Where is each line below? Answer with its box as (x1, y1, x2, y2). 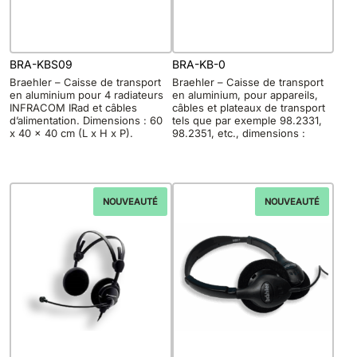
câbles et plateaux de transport (171, 101, 325, 115)
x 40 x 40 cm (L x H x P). (10, 127, 133, 140)
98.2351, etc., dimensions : (171, 127, 305, 140)
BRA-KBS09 (10, 57, 73, 71)
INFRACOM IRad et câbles (10, 101, 137, 115)
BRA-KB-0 (171, 57, 226, 71)
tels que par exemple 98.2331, (171, 114, 322, 127)
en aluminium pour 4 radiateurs (10, 88, 163, 102)
